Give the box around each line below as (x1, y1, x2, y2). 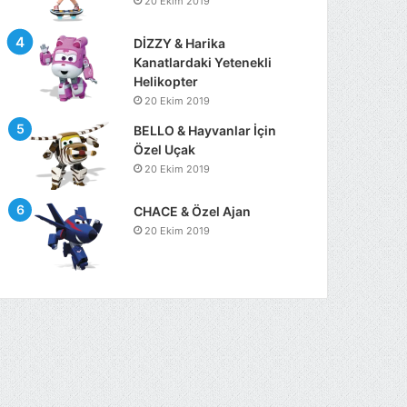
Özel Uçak (134, 142, 196, 157)
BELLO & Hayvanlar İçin (134, 123, 277, 138)
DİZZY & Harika (134, 35, 226, 51)
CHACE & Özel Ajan (134, 203, 252, 219)
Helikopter (134, 74, 199, 89)
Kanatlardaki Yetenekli (134, 55, 273, 70)
